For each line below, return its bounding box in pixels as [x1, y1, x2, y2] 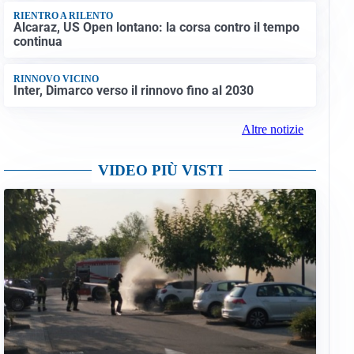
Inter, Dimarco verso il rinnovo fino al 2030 [13, 82, 254, 98]
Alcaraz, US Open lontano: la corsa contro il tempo [13, 20, 299, 36]
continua [13, 34, 62, 50]
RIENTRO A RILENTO [13, 9, 113, 21]
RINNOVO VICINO [13, 73, 99, 85]
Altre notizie [241, 122, 303, 137]
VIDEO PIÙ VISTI [97, 162, 223, 179]
